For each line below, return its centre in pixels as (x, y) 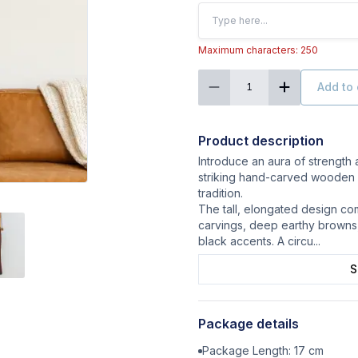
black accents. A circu (256, 241)
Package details (249, 323)
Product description (261, 140)
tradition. (221, 193)
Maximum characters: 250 (258, 50)
